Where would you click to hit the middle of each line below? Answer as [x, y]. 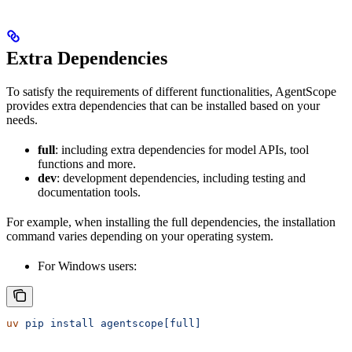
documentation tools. [89, 192]
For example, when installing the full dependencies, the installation [171, 222]
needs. [22, 119]
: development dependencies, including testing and [181, 178]
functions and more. [87, 163]
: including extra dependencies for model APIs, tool [182, 149]
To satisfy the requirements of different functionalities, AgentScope [171, 91]
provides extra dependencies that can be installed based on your [163, 105]
